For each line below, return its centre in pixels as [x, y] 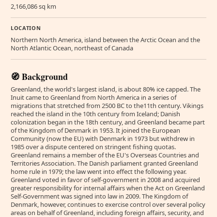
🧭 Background [39, 76]
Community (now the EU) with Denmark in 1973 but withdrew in [103, 138]
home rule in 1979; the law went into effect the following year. [99, 171]
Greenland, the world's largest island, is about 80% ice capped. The [106, 89]
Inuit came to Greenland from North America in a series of [93, 97]
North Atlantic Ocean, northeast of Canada [72, 48]
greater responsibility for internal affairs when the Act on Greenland [108, 188]
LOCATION [26, 28]
